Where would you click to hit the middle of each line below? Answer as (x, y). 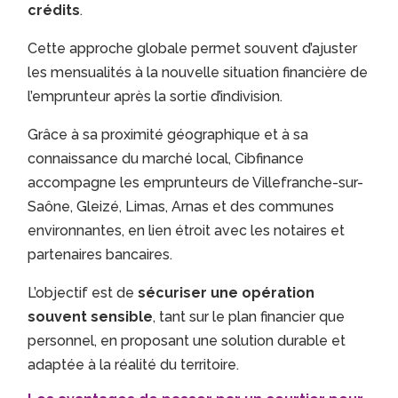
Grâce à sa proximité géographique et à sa (168, 135)
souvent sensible (91, 317)
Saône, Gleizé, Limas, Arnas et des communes (181, 207)
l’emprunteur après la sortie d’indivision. (155, 97)
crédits (54, 11)
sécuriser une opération (227, 293)
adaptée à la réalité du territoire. (134, 365)
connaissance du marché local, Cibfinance (166, 159)
